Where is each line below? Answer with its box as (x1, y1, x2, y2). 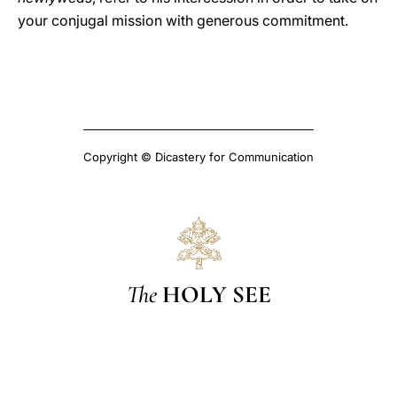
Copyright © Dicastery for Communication (83, 150, 314, 164)
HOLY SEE (161, 279, 271, 309)
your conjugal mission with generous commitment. (18, 12, 348, 29)
